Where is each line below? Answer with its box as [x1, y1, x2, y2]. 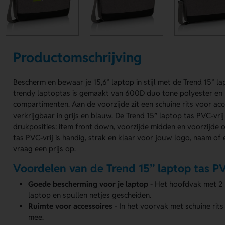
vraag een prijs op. [13, 144, 76, 154]
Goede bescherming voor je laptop [28, 179, 149, 189]
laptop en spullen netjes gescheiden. [28, 190, 152, 200]
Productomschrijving [13, 48, 142, 66]
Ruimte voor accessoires [28, 201, 113, 211]
